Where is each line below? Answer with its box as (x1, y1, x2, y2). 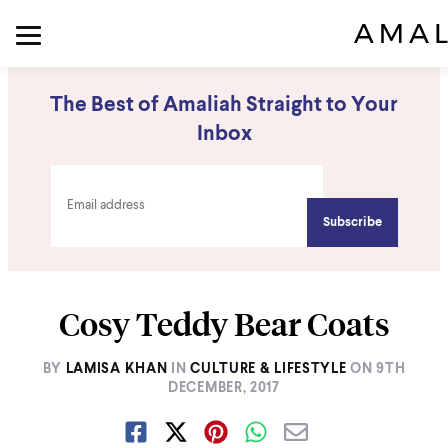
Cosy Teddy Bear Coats (58, 304, 390, 344)
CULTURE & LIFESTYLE (190, 362, 347, 376)
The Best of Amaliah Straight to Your (50, 95, 398, 116)
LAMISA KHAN (65, 362, 168, 376)
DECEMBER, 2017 (168, 381, 280, 395)
